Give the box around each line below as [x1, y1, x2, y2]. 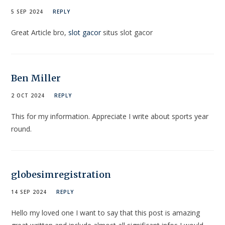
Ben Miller [11, 72, 61, 84]
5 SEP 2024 [11, 8, 44, 15]
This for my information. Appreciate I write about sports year [11, 111, 209, 121]
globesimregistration [11, 168, 111, 180]
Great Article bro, [11, 27, 69, 37]
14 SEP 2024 [11, 188, 47, 195]
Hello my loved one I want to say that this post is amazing [11, 207, 200, 217]
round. [11, 124, 32, 134]
